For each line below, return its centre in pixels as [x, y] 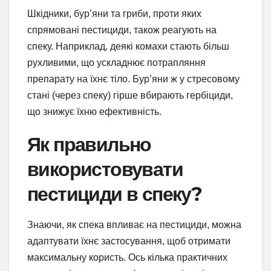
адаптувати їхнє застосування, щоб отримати [129, 241]
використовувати [105, 169]
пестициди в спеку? [115, 194]
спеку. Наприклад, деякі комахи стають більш [128, 46]
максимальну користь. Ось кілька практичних [127, 258]
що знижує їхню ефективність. [94, 111]
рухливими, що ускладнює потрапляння [116, 62]
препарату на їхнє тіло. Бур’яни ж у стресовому [133, 79]
